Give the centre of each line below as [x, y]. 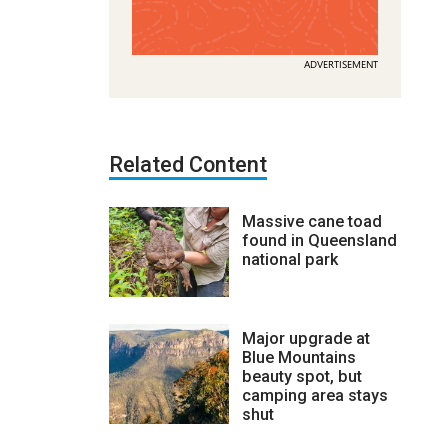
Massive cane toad [311, 221]
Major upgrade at [305, 338]
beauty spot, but [301, 376]
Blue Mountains [298, 357]
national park [289, 259]
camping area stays [314, 395]
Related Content [187, 164]
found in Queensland [319, 240]
